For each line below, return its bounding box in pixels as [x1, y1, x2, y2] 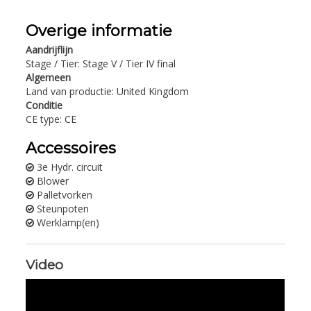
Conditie [26, 98, 63, 112]
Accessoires [26, 138, 117, 158]
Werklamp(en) [37, 215, 100, 229]
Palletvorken [37, 187, 93, 201]
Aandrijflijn [26, 42, 74, 56]
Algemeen [26, 70, 72, 84]
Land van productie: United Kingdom [26, 84, 190, 98]
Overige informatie [26, 21, 173, 40]
